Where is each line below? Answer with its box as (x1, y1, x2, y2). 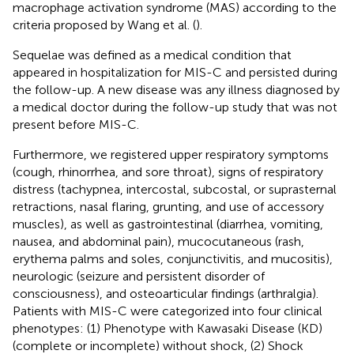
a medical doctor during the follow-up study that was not (13, 99, 337, 115)
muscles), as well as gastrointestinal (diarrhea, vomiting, (13, 216, 323, 232)
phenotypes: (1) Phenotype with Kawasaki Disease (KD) (13, 320, 322, 336)
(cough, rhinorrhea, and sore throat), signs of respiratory (13, 164, 323, 179)
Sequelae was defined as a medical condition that (13, 47, 292, 62)
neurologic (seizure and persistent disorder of (13, 268, 265, 284)
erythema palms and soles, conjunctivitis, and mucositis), (13, 250, 333, 266)
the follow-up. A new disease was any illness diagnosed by (13, 81, 340, 97)
